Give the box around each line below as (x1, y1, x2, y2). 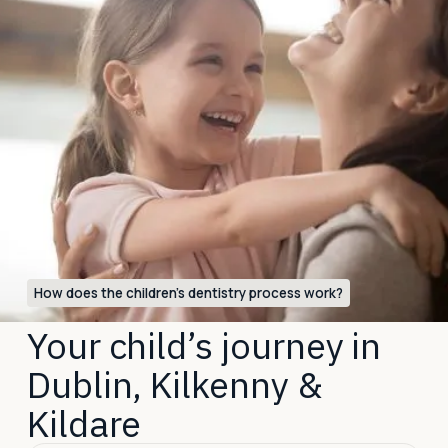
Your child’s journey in (26, 322, 382, 370)
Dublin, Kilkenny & (26, 361, 323, 409)
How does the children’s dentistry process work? (34, 284, 344, 302)
